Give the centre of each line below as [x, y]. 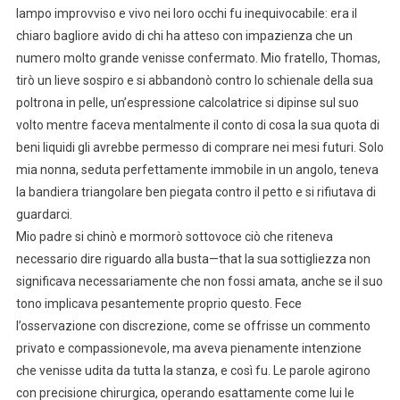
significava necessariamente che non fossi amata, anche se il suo [199, 281]
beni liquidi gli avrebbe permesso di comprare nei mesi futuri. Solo [200, 147]
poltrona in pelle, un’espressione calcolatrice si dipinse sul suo [187, 102]
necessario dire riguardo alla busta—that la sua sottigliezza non [193, 258]
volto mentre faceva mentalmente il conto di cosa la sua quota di [197, 125]
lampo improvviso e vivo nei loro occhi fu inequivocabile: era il [186, 13]
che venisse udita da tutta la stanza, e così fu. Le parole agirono [193, 370]
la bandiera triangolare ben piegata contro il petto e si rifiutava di [196, 192]
